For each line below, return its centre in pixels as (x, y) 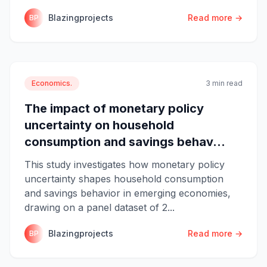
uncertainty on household (99, 125)
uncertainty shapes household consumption (124, 178)
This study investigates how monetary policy (125, 164)
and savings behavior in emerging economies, (128, 193)
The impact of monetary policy (114, 108)
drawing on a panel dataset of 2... (100, 207)
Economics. (52, 83)
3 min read (224, 83)
